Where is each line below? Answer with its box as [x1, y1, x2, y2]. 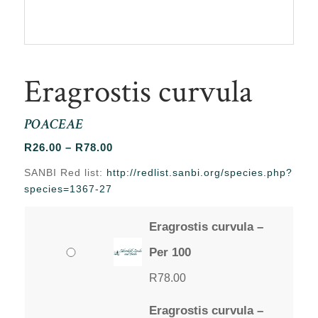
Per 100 [148, 245, 191, 259]
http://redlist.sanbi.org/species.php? [106, 166, 292, 178]
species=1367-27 [23, 182, 112, 194]
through [111, 191, 157, 204]
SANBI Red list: [23, 166, 106, 178]
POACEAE [23, 118, 83, 133]
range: [111, 157, 148, 170]
